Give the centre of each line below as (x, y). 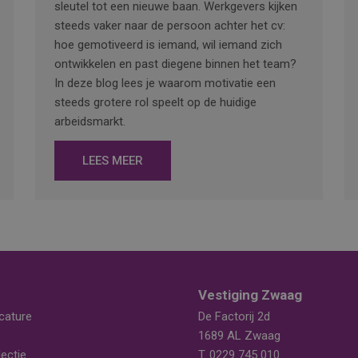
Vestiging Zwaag (250, 295)
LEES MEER (113, 161)
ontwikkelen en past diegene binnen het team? (176, 64)
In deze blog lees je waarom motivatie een (165, 84)
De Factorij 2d (234, 317)
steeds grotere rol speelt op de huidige (156, 103)
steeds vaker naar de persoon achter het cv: (170, 26)
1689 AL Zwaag (239, 336)
